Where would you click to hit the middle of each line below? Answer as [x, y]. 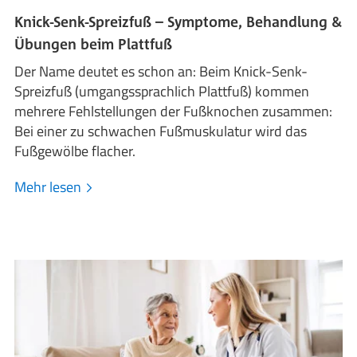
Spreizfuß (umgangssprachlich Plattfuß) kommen [162, 92]
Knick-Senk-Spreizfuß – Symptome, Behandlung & [178, 22]
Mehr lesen [50, 187]
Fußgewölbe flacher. [75, 151]
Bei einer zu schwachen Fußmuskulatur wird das [161, 131]
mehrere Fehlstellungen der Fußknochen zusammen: [174, 112]
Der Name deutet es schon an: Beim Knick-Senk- [161, 72]
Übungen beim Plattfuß [94, 44]
